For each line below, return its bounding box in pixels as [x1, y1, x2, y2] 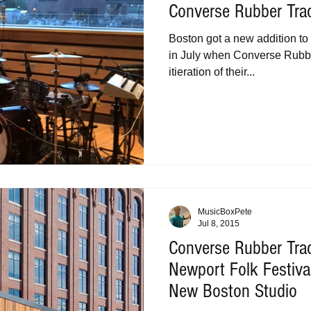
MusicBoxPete [198, 207, 252, 217]
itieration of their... [169, 65, 255, 78]
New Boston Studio [169, 280, 297, 302]
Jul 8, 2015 [198, 218, 239, 228]
